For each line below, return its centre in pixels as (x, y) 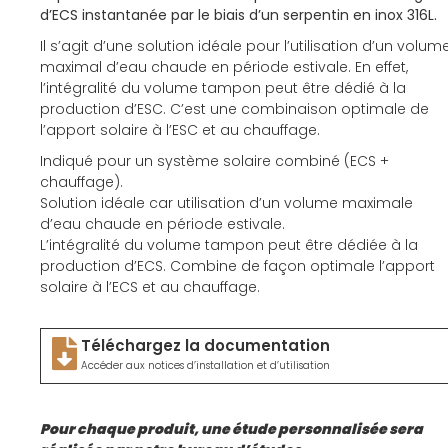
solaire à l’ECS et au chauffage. (150, 287)
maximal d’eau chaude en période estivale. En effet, (224, 67)
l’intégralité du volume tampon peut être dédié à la (223, 88)
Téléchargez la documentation (205, 346)
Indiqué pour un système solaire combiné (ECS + (214, 161)
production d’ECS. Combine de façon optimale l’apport (237, 266)
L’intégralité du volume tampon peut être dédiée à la (229, 245)
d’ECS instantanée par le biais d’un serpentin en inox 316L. (238, 15)
